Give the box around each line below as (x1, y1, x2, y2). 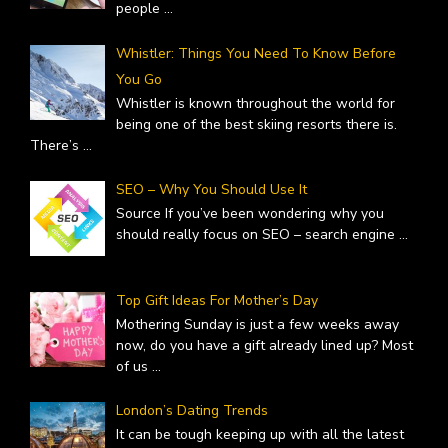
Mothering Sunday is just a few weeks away (115, 314, 399, 334)
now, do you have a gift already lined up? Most (115, 335, 413, 355)
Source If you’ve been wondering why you (115, 203, 384, 223)
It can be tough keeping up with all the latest (115, 425, 404, 445)
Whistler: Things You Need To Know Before (115, 43, 396, 63)
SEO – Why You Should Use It (115, 179, 307, 199)
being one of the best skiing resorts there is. (115, 114, 397, 134)
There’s (30, 135, 83, 155)
